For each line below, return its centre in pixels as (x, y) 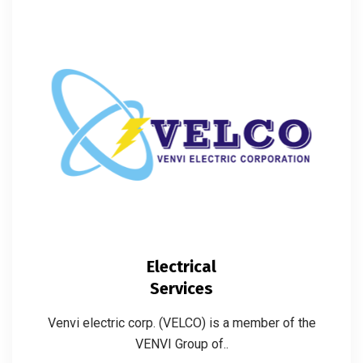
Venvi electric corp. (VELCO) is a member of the (181, 322)
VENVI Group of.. (181, 344)
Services (181, 288)
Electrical (181, 266)
